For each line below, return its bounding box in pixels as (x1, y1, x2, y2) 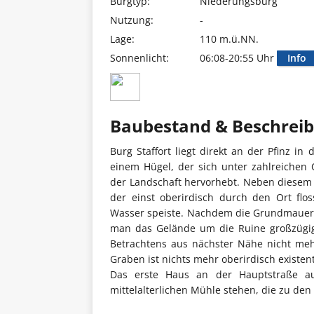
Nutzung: (110, 13, 153, 27)
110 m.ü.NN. (200, 32, 259, 46)
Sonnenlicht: (110, 51, 169, 64)
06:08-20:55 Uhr (200, 51, 277, 64)
